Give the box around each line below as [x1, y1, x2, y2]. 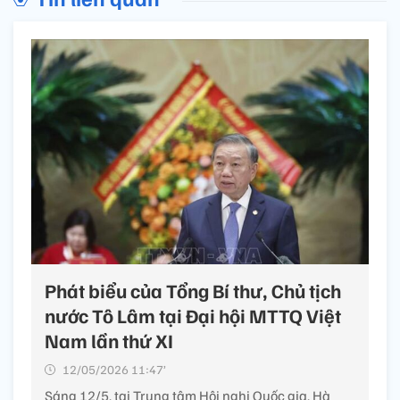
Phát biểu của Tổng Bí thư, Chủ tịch [45, 278, 341, 304]
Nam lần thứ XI [45, 328, 173, 354]
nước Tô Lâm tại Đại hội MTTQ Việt [45, 303, 341, 329]
